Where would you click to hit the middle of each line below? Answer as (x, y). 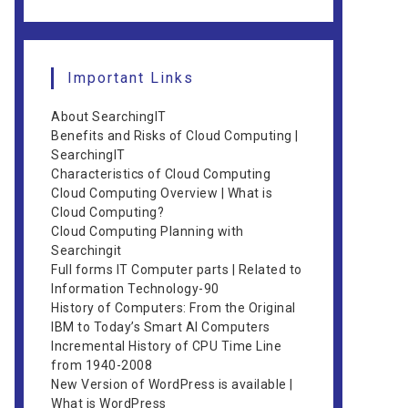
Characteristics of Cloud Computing (161, 174)
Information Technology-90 (135, 289)
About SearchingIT (109, 117)
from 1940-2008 (102, 365)
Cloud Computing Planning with (148, 231)
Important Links (131, 78)
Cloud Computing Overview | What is (162, 193)
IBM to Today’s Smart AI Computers (161, 327)
